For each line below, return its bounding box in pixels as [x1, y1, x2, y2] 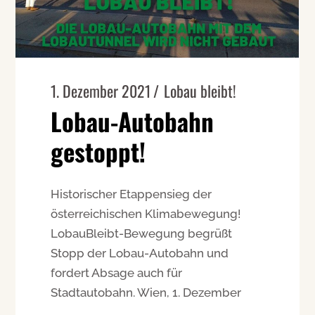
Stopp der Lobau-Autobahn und [51, 245, 229, 260]
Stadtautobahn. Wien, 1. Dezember [51, 285, 242, 300]
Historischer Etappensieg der [51, 186, 212, 201]
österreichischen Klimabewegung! [51, 206, 241, 221]
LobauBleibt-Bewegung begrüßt [51, 226, 233, 240]
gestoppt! [51, 132, 146, 169]
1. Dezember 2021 [51, 79, 151, 102]
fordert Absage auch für [51, 265, 183, 280]
